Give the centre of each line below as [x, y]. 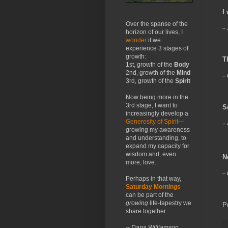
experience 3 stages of [157, 48]
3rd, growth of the [150, 81]
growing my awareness [158, 130]
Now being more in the [157, 97]
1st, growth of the [150, 65]
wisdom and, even [151, 154]
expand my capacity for [158, 146]
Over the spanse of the [157, 24]
